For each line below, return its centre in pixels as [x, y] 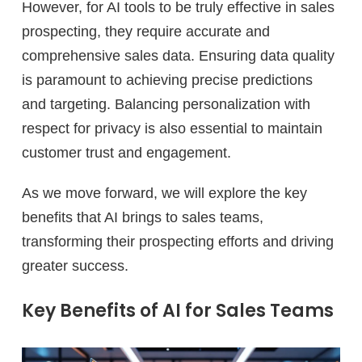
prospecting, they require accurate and [146, 31]
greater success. [75, 265]
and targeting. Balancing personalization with [166, 104]
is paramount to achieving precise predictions [167, 80]
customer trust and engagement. [126, 152]
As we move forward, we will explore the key [164, 193]
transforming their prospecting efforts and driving [178, 241]
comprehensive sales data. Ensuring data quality [178, 55]
